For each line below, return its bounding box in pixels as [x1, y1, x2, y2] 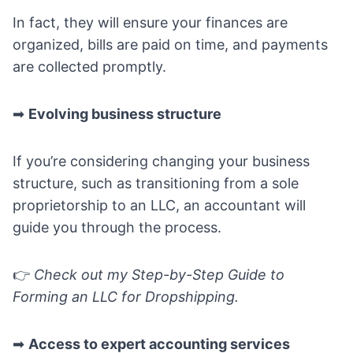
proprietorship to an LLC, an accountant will [13, 197, 306, 214]
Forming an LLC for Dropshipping [13, 288, 235, 306]
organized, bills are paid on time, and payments [13, 36, 328, 54]
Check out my [34, 266, 132, 284]
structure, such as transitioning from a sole [13, 175, 299, 192]
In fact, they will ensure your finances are [13, 14, 288, 32]
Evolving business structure [28, 106, 221, 123]
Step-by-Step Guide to [132, 266, 284, 284]
